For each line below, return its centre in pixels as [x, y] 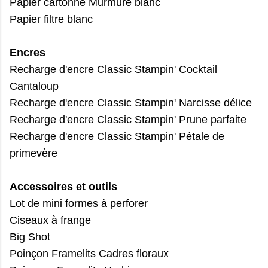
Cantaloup [34, 86]
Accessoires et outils [63, 186]
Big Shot [30, 237]
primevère [33, 153]
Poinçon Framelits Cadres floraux [89, 253]
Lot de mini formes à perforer [79, 203]
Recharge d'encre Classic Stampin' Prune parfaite [128, 119]
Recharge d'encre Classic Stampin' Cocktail [113, 69]
